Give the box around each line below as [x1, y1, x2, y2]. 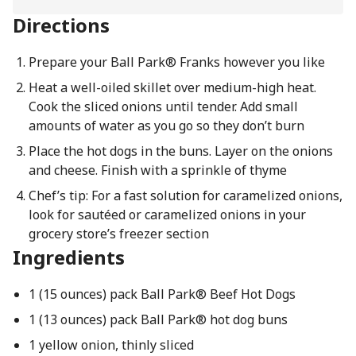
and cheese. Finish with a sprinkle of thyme [28, 161, 287, 179]
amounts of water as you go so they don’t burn [28, 117, 304, 134]
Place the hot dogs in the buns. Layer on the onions [28, 142, 333, 160]
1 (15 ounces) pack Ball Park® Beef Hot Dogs [28, 285, 296, 303]
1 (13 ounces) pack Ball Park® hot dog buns [28, 311, 288, 328]
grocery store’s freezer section [28, 225, 209, 242]
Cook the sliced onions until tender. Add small [28, 98, 298, 115]
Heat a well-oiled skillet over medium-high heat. [28, 79, 316, 96]
